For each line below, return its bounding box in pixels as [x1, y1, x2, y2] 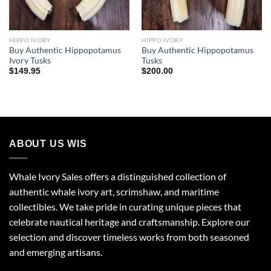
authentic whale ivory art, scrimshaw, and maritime [9, 185, 219, 197]
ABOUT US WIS [9, 139, 87, 149]
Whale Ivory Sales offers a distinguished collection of [9, 170, 226, 182]
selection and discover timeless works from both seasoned [9, 230, 249, 243]
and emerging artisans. [9, 246, 102, 258]
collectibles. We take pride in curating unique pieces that [9, 200, 241, 212]
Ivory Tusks [8, 55, 51, 65]
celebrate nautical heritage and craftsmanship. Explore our [9, 215, 250, 227]
